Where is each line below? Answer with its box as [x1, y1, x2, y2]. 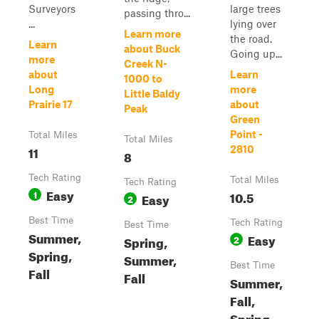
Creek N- [124, 57, 167, 70]
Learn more [124, 27, 181, 40]
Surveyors [28, 2, 75, 15]
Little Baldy [124, 87, 180, 100]
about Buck [124, 42, 180, 55]
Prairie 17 [28, 98, 73, 110]
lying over [230, 17, 276, 30]
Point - [230, 127, 263, 140]
